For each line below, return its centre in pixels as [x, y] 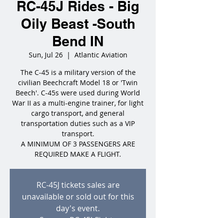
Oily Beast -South [78, 24]
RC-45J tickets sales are [78, 185]
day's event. [78, 208]
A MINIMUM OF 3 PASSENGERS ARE [78, 144]
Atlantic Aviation [101, 55]
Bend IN [78, 41]
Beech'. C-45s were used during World [78, 93]
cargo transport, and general [78, 113]
